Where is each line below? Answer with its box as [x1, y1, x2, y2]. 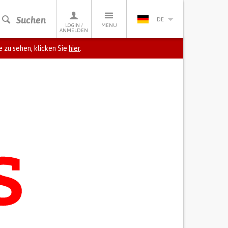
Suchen [16, 15, 46, 25]
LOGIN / [65, 22, 83, 28]
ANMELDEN [60, 27, 88, 33]
